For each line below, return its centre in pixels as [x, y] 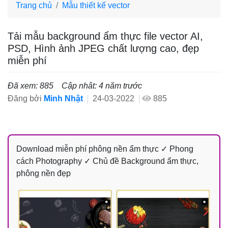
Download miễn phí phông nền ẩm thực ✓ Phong [105, 149]
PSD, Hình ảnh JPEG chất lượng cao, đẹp [103, 49]
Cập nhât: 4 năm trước [102, 86]
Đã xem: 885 [31, 86]
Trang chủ [34, 6]
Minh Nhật [63, 99]
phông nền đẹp [44, 174]
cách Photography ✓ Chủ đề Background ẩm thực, [107, 161]
